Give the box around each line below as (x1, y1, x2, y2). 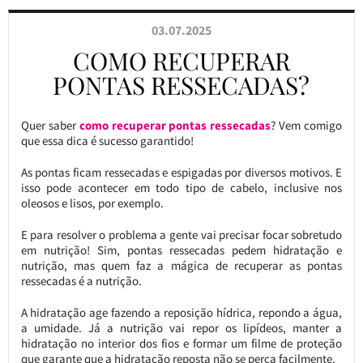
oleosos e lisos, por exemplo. (20, 195, 164, 211)
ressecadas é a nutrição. (20, 273, 142, 288)
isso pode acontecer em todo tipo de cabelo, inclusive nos (20, 180, 343, 195)
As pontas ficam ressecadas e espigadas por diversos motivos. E (20, 164, 343, 180)
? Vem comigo (271, 117, 343, 133)
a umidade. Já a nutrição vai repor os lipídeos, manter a (20, 320, 343, 335)
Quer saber (20, 117, 79, 133)
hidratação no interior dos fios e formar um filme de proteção (20, 335, 343, 351)
